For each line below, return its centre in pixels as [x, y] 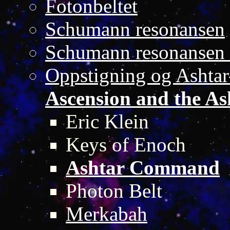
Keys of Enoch [126, 144]
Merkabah [107, 214]
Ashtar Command [143, 167]
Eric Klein [107, 121]
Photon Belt [114, 190]
